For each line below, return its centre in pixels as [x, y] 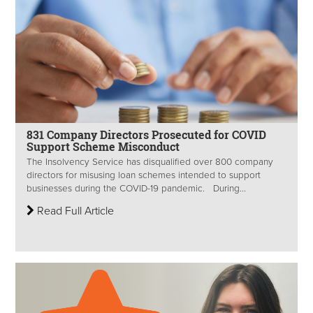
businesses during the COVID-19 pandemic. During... [136, 189]
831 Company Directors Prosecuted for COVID [146, 134]
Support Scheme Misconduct [103, 146]
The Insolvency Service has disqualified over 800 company [150, 162]
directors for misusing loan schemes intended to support [144, 176]
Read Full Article [74, 211]
